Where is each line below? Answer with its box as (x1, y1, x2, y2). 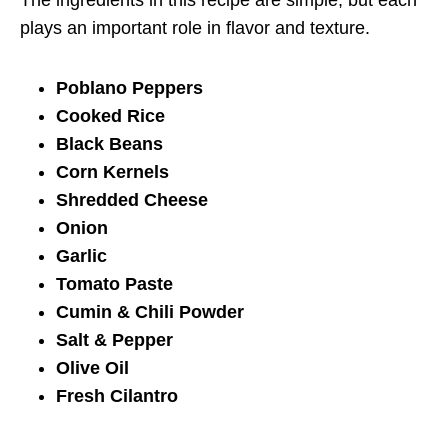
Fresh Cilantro (56, 385, 178, 406)
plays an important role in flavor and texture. (20, 17, 370, 38)
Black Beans (56, 133, 163, 154)
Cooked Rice (56, 105, 165, 126)
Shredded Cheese (56, 189, 208, 210)
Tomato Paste (56, 273, 173, 294)
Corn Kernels (56, 161, 169, 182)
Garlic (56, 245, 107, 266)
